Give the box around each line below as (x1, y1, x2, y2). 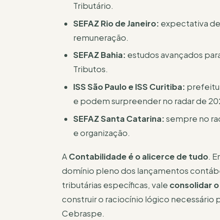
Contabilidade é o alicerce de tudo (69, 151, 208, 162)
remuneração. (73, 32, 129, 43)
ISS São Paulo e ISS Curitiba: (73, 82, 186, 92)
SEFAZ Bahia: (73, 50, 126, 60)
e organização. (73, 127, 131, 138)
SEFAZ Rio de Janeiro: (73, 18, 160, 28)
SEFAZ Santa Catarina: (73, 113, 165, 124)
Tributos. (73, 64, 109, 75)
